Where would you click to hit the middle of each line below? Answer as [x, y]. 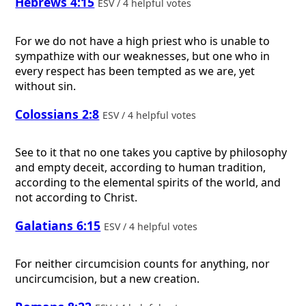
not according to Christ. [76, 198]
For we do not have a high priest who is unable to [143, 41]
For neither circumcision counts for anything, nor [143, 264]
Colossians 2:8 [57, 114]
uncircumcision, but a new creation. [108, 279]
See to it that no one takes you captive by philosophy [151, 153]
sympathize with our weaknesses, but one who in [143, 56]
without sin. [46, 86]
